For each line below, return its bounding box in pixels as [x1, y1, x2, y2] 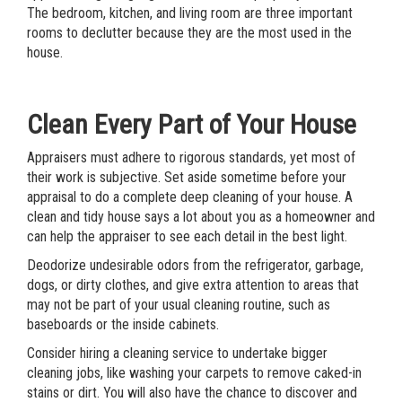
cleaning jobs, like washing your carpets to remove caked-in [27, 364, 362, 381]
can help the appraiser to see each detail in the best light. [27, 228, 347, 245]
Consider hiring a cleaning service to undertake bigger [27, 345, 328, 362]
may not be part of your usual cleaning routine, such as [27, 296, 330, 313]
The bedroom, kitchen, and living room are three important [27, 4, 353, 22]
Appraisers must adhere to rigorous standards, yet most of [27, 149, 355, 166]
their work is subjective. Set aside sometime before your [27, 169, 346, 186]
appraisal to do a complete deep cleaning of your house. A [27, 188, 353, 205]
